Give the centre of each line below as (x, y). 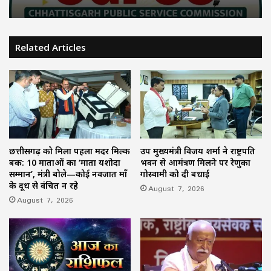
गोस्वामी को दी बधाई (175, 174)
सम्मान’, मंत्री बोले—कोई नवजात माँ (68, 174)
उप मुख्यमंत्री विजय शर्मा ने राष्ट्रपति (198, 151)
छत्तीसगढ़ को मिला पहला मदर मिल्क (70, 151)
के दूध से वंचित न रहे (44, 185)
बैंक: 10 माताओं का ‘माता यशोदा (65, 162)
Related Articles (51, 47)
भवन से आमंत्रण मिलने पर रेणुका (195, 162)
